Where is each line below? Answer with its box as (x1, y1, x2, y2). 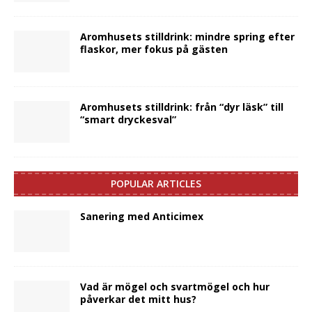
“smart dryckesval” (80, 112, 176, 126)
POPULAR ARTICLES (111, 176, 201, 190)
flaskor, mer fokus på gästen (80, 42, 228, 56)
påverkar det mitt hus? (80, 292, 196, 306)
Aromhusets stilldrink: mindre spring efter (80, 29, 295, 43)
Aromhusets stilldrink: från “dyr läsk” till (80, 100, 283, 114)
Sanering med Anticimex (80, 209, 203, 223)
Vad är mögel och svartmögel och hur (80, 279, 270, 293)
